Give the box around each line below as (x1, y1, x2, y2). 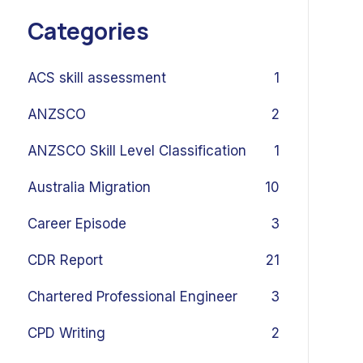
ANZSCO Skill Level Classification (27, 143, 246, 159)
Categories (27, 15, 149, 46)
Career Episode (27, 216, 126, 232)
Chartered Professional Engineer (27, 288, 237, 305)
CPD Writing (27, 325, 105, 341)
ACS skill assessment (27, 70, 166, 86)
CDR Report (27, 252, 103, 268)
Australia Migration (27, 179, 151, 195)
